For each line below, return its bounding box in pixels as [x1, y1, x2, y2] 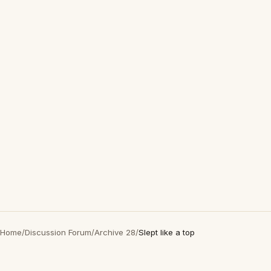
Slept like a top [139, 227, 195, 237]
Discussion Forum [25, 227, 91, 237]
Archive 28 [94, 227, 135, 237]
